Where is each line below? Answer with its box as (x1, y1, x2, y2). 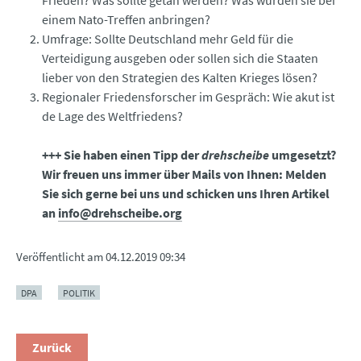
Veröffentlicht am (16, 248, 106, 264)
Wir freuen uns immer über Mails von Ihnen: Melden (42, 165, 326, 182)
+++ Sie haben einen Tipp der (42, 146, 201, 163)
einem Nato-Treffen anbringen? (42, 10, 210, 27)
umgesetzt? (269, 146, 336, 163)
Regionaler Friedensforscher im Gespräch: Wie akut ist (42, 88, 334, 105)
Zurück (32, 338, 72, 355)
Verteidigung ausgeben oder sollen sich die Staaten (42, 49, 318, 66)
